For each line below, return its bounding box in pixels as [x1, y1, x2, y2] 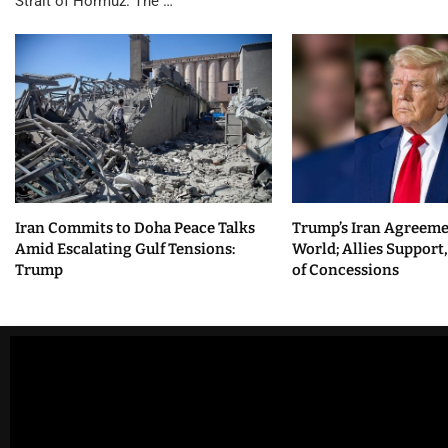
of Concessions [291, 261, 399, 280]
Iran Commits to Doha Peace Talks [15, 219, 255, 238]
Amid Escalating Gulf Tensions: [15, 240, 235, 259]
